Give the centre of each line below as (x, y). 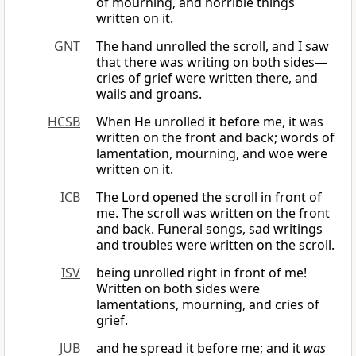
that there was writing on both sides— (212, 62)
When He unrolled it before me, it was (210, 122)
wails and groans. (149, 94)
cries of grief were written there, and (207, 78)
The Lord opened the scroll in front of (209, 197)
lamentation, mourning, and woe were (212, 154)
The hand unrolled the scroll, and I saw (213, 46)
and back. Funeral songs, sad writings (209, 229)
